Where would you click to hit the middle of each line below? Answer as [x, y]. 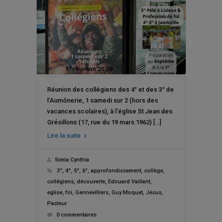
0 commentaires [76, 215]
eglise [55, 192]
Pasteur [57, 203]
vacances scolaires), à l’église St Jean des [110, 111]
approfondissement [116, 170]
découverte [91, 181]
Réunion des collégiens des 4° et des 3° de [110, 89]
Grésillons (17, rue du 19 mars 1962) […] [104, 122]
